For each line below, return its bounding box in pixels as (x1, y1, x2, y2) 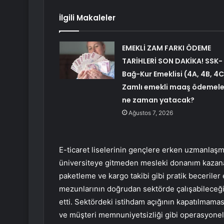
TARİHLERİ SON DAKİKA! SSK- (121, 56, 222, 66)
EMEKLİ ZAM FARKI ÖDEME (121, 43, 211, 53)
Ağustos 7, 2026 (128, 109, 173, 117)
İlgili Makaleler (59, 12, 115, 23)
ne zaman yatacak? (121, 95, 194, 105)
